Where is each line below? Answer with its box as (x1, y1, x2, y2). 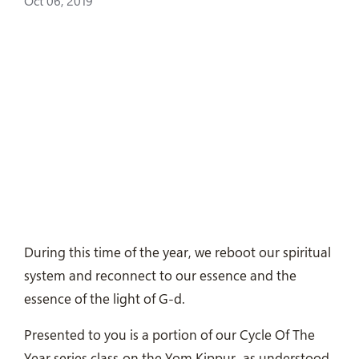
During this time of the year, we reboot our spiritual (24, 243, 331, 261)
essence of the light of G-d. (24, 289, 189, 308)
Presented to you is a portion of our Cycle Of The (24, 325, 315, 344)
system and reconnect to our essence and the (24, 266, 296, 284)
